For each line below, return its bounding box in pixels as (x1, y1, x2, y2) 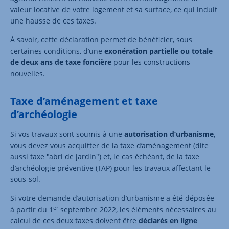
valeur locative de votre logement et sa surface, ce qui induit (10, 4, 217, 14)
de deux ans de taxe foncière (10, 57, 111, 67)
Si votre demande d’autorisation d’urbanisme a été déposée (10, 193, 214, 203)
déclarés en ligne (139, 215, 197, 225)
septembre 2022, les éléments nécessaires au (58, 204, 216, 214)
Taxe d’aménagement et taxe (10, 94, 158, 108)
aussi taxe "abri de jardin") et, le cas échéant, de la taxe (10, 151, 199, 162)
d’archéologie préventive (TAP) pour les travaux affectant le (10, 163, 211, 173)
